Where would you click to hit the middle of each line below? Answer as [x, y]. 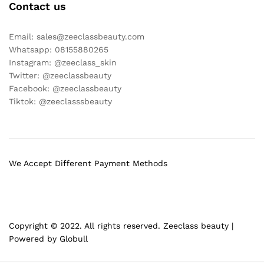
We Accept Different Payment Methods [88, 164]
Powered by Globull [48, 239]
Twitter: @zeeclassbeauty [60, 75]
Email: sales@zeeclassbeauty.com [77, 36]
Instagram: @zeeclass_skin [63, 62]
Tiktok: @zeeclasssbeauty [60, 101]
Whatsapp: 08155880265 [59, 49]
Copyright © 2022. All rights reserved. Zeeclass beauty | [121, 226]
